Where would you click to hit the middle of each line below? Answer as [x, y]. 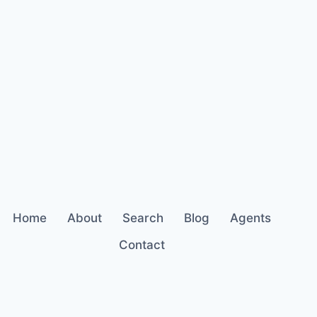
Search [143, 218]
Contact [142, 244]
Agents [250, 218]
